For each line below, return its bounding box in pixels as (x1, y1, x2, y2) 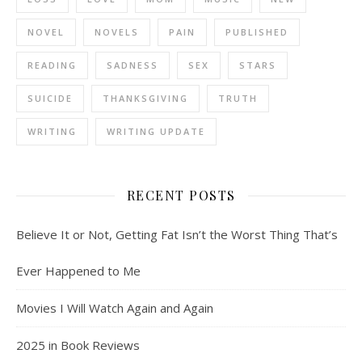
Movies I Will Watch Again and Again (16, 300, 213, 317)
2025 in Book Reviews (16, 337, 140, 354)
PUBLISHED (225, 26, 288, 39)
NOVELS (95, 26, 139, 39)
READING (27, 59, 77, 72)
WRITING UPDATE (107, 125, 205, 138)
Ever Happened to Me (16, 263, 141, 280)
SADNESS (107, 59, 158, 72)
